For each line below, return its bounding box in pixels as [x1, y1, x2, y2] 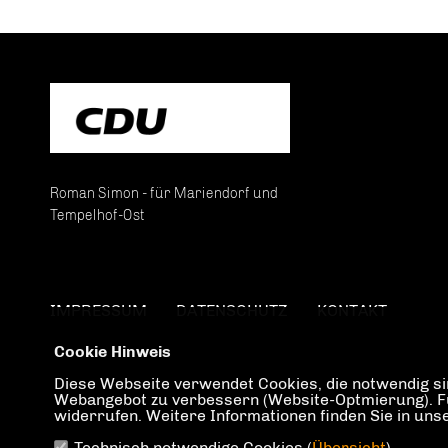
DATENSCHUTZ [176, 300, 288, 320]
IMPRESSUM [50, 300, 147, 320]
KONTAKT [317, 300, 387, 320]
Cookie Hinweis [53, 342, 171, 361]
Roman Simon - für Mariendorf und [50, 184, 278, 202]
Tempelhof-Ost [50, 206, 145, 224]
